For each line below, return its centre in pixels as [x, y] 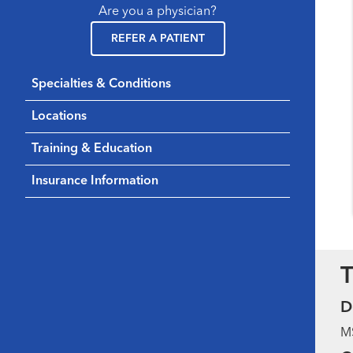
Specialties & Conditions [101, 84]
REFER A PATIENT [158, 38]
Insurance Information [95, 181]
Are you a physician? [158, 11]
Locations [59, 116]
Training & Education [92, 149]
